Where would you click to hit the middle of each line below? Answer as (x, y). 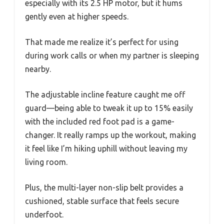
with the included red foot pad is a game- (100, 121)
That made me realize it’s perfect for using (102, 42)
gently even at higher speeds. (77, 16)
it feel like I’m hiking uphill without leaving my (106, 148)
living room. (46, 162)
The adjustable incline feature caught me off (105, 94)
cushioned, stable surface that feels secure (102, 201)
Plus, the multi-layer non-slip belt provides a (104, 187)
